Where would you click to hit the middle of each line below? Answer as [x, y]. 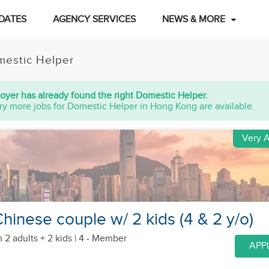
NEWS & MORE [193, 20]
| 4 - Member [99, 239]
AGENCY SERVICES [94, 20]
